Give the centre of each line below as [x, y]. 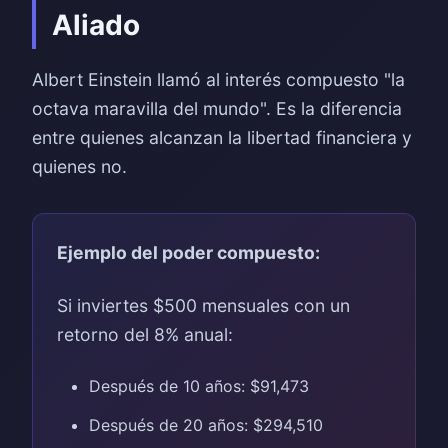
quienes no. [79, 166]
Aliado [96, 25]
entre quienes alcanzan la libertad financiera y [222, 137]
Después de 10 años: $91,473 [199, 386]
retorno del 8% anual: [145, 334]
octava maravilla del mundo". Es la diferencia [217, 108]
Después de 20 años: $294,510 [206, 425]
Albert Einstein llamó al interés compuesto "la [218, 79]
